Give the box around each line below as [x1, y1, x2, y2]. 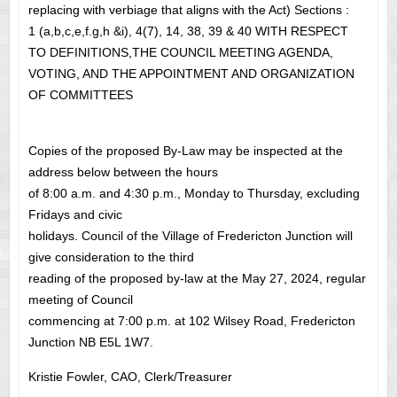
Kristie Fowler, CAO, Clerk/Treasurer [27, 370, 232, 385]
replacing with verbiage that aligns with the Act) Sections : [27, 3, 349, 18]
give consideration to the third [27, 250, 194, 265]
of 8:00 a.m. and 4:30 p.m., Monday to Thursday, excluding [27, 186, 360, 201]
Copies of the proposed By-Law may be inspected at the [27, 144, 343, 159]
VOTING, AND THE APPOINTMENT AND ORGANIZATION [27, 66, 354, 82]
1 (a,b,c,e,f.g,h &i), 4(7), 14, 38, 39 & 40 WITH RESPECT [27, 24, 348, 39]
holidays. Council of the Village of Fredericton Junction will [27, 229, 353, 244]
